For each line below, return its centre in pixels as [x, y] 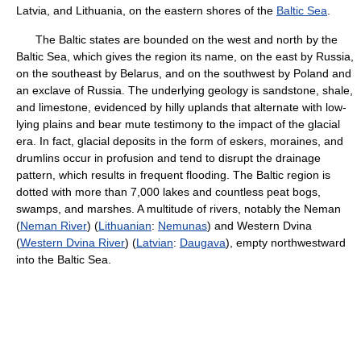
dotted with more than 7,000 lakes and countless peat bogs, [168, 192]
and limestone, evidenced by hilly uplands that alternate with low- [181, 107]
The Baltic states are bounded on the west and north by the [177, 39]
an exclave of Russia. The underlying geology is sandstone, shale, [185, 90]
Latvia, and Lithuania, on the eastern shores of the [146, 10]
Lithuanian [125, 226]
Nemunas [183, 226]
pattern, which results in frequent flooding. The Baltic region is [173, 175]
